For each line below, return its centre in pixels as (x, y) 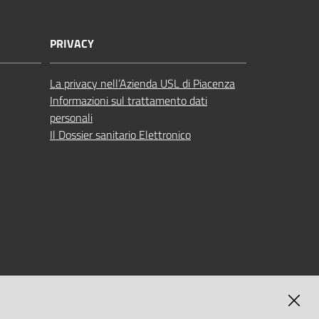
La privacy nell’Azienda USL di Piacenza (142, 83)
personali (71, 117)
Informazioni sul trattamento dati (129, 100)
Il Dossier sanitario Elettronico (120, 134)
